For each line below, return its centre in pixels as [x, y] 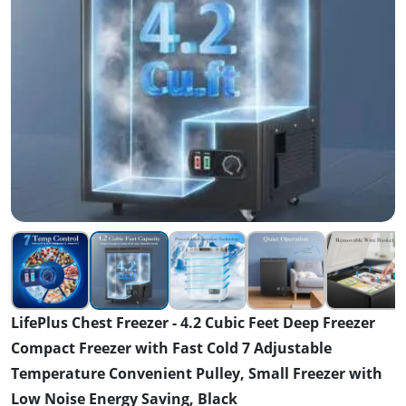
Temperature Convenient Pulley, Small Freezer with [197, 373]
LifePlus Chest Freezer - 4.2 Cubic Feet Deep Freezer [193, 322]
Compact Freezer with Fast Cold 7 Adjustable [171, 348]
